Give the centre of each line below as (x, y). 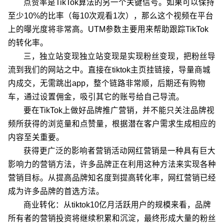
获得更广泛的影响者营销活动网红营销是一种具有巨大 (119, 151)
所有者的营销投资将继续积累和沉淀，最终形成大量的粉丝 (112, 218)
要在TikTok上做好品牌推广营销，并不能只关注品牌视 (119, 110)
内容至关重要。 (36, 137)
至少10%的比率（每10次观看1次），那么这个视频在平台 (111, 16)
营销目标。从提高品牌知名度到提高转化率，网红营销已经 (112, 178)
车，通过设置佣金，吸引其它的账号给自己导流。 (96, 97)
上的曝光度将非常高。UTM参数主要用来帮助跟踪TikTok (108, 29)
